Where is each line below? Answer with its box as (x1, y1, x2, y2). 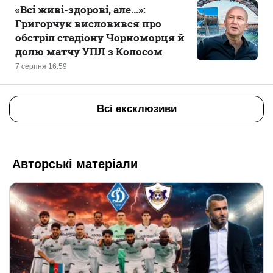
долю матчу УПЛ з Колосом (15, 44, 163, 58)
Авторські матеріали (12, 157, 138, 171)
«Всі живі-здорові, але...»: (15, 2, 146, 16)
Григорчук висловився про (15, 16, 161, 30)
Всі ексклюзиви (96, 103, 177, 115)
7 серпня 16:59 (15, 62, 67, 71)
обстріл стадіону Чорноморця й (15, 30, 185, 44)
